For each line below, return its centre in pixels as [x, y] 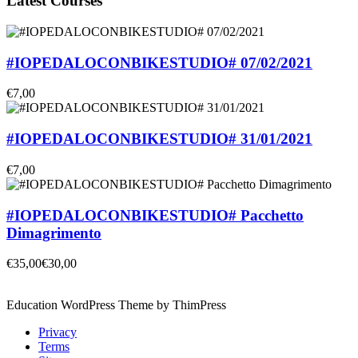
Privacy [58, 332]
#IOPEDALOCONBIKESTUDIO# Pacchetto [155, 215]
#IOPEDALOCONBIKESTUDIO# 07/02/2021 [159, 62]
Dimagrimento [54, 233]
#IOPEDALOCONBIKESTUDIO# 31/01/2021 [159, 139]
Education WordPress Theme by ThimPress [116, 305]
